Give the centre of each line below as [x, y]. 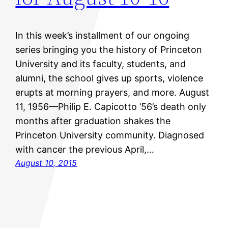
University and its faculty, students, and [101, 64]
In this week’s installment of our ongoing [103, 36]
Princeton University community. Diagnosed [110, 135]
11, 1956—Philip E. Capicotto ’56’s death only [111, 107]
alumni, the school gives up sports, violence [109, 78]
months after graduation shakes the [93, 121]
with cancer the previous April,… [85, 150]
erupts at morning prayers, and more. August [112, 93]
